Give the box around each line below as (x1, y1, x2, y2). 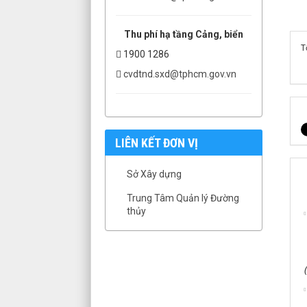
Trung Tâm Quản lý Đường (127, 192, 239, 204)
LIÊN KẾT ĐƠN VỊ (115, 135, 198, 150)
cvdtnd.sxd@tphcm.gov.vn (123, 68, 236, 79)
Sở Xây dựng (127, 168, 182, 180)
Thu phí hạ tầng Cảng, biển (123, 28, 243, 40)
